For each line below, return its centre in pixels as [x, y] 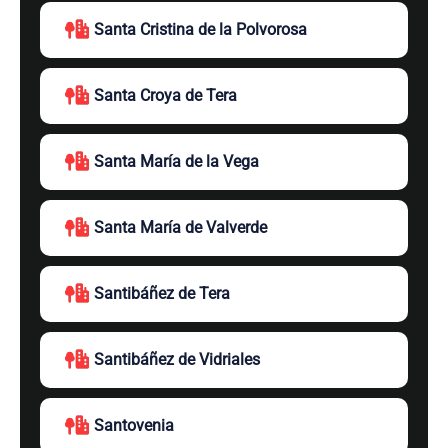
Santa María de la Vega [176, 161]
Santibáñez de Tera [162, 293]
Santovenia [134, 425]
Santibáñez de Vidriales [177, 359]
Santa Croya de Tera [165, 95]
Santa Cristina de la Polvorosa [200, 29]
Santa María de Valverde [180, 227]
